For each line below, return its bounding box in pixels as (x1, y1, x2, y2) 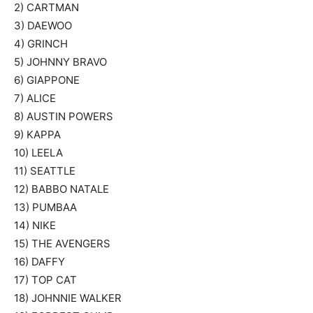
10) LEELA (14, 146, 63, 159)
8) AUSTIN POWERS (14, 110, 113, 123)
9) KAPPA (14, 128, 61, 141)
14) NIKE (14, 219, 56, 232)
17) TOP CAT (14, 273, 77, 286)
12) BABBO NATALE (14, 182, 109, 196)
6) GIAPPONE (14, 73, 80, 87)
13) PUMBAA (14, 201, 77, 214)
